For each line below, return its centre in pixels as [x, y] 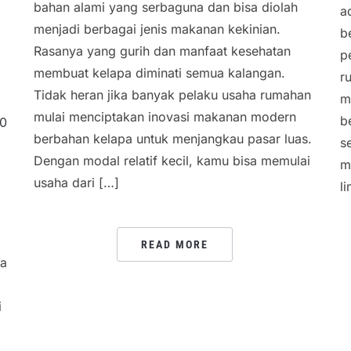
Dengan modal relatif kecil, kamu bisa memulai [172, 161]
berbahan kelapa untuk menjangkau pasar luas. [172, 139]
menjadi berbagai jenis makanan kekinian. [157, 29]
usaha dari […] [76, 183]
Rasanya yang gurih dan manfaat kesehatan [162, 51]
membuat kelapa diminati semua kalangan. [159, 73]
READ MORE [174, 245]
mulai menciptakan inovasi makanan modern [165, 117]
